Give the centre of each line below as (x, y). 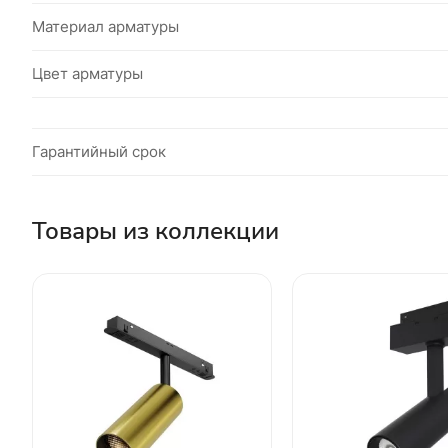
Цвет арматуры (87, 73)
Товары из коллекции (155, 230)
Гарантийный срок (99, 151)
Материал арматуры (105, 26)
